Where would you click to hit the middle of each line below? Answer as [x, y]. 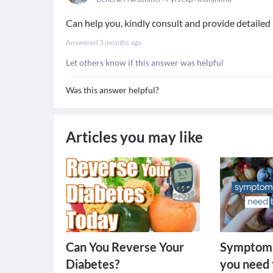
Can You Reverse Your [125, 247]
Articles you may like [134, 137]
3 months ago [121, 42]
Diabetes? [93, 264]
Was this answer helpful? [112, 90]
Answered [83, 42]
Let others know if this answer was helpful [145, 62]
